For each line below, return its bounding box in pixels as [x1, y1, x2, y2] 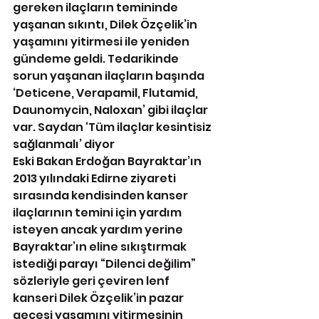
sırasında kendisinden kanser [13, 187, 190, 204]
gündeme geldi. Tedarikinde [13, 51, 181, 68]
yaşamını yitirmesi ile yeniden [13, 33, 192, 51]
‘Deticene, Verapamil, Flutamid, [13, 85, 200, 102]
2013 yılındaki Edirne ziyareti [13, 170, 178, 187]
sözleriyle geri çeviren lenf [13, 273, 172, 290]
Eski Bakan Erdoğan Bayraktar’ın [13, 153, 204, 170]
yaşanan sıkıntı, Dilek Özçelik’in [13, 16, 199, 33]
